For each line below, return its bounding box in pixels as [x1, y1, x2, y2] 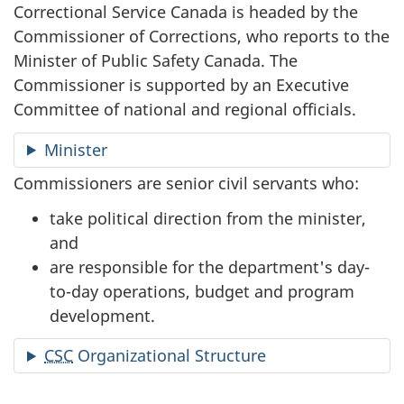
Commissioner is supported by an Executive [14, 74, 349, 96]
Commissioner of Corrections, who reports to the [14, 25, 390, 48]
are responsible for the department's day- [50, 255, 370, 278]
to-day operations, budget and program [50, 280, 354, 302]
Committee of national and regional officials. [14, 98, 356, 121]
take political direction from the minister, [50, 207, 366, 229]
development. [50, 304, 155, 326]
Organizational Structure [73, 344, 267, 367]
